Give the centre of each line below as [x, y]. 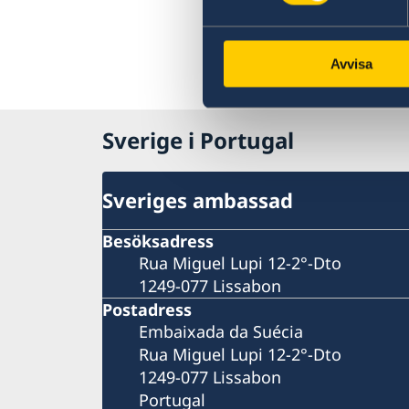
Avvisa [351, 64]
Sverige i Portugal [198, 141]
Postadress [147, 309]
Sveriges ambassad [198, 200]
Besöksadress [158, 241]
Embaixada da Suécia [221, 331]
